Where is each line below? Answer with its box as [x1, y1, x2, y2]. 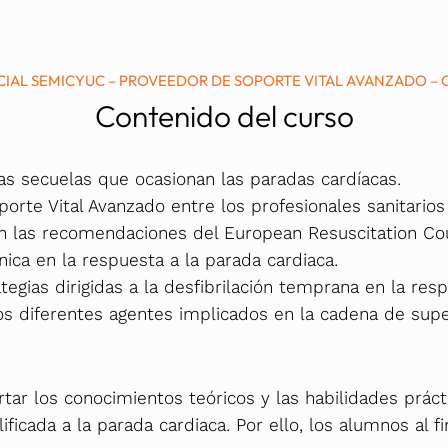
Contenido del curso [94, 97, 354, 136]
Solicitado [223, 34, 303, 57]
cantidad [223, 61, 293, 84]
